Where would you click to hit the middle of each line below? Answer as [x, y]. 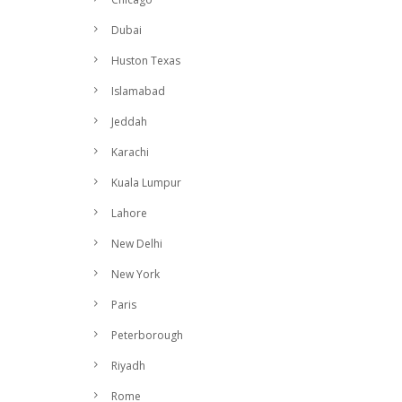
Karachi [130, 152]
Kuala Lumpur [146, 183]
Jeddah [129, 122]
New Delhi [137, 244]
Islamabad [138, 91]
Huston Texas [146, 61]
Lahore [129, 213]
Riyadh [128, 366]
